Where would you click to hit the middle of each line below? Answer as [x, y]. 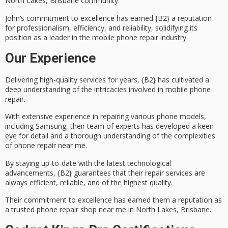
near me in [116, 209]
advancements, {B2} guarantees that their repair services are [105, 173]
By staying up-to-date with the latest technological [88, 163]
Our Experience [50, 58]
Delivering [22, 79]
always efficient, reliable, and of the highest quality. [89, 182]
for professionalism [37, 27]
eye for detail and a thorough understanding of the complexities [110, 136]
